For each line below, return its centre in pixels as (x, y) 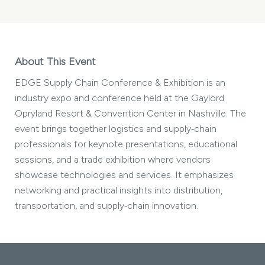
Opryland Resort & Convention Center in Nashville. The (130, 113)
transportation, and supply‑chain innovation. (106, 206)
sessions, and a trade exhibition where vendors (113, 159)
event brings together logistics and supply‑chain (116, 129)
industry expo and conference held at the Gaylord (119, 98)
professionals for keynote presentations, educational (126, 144)
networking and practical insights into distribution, (119, 190)
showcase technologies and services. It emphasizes (124, 175)
